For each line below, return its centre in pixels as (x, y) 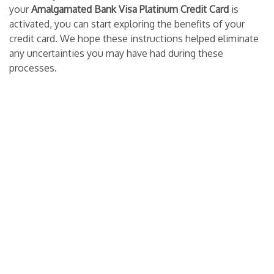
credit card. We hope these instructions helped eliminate (134, 39)
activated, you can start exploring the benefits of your (127, 24)
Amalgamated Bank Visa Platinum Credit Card (130, 9)
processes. (33, 68)
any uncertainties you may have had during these (116, 54)
